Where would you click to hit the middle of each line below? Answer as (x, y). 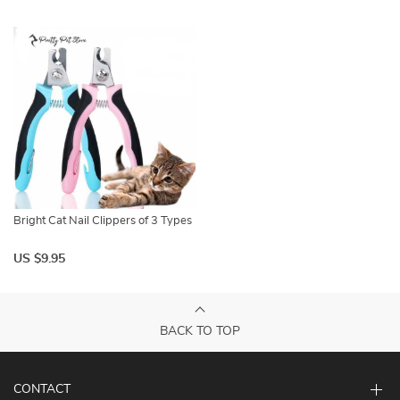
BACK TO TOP (200, 331)
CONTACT (42, 389)
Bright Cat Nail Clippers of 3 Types (103, 221)
